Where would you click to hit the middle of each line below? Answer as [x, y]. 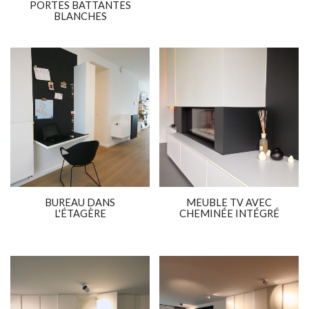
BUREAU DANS [80, 203]
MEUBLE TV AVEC [229, 203]
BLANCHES [80, 17]
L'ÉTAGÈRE [80, 214]
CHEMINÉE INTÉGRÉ [229, 214]
